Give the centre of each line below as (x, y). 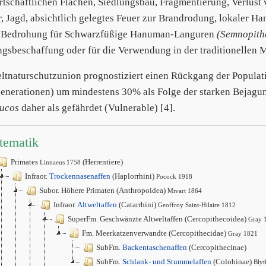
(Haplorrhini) (133, 176)
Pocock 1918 (174, 177)
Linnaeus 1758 (60, 162)
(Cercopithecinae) (217, 248)
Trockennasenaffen (80, 176)
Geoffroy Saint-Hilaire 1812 (197, 205)
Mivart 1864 (185, 191)
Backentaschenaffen (155, 248)
